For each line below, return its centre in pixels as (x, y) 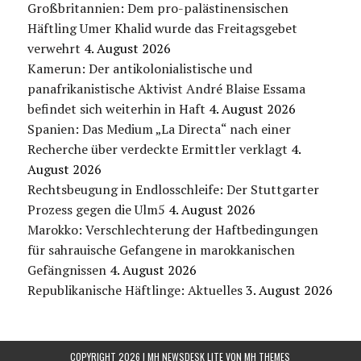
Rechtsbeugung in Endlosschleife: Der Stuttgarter (173, 190)
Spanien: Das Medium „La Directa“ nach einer (159, 129)
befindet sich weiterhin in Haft (116, 109)
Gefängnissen (66, 270)
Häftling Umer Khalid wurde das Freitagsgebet (162, 29)
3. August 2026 (289, 290)
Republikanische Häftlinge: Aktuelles (135, 290)
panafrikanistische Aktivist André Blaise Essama (166, 89)
